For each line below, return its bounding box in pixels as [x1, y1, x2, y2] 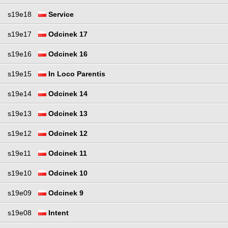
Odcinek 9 [46, 189, 83, 197]
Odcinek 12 [46, 129, 88, 138]
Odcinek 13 [46, 109, 88, 118]
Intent [46, 209, 69, 217]
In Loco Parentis [46, 70, 105, 78]
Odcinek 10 [46, 169, 88, 178]
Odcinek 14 [46, 90, 88, 98]
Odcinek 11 [46, 149, 87, 158]
